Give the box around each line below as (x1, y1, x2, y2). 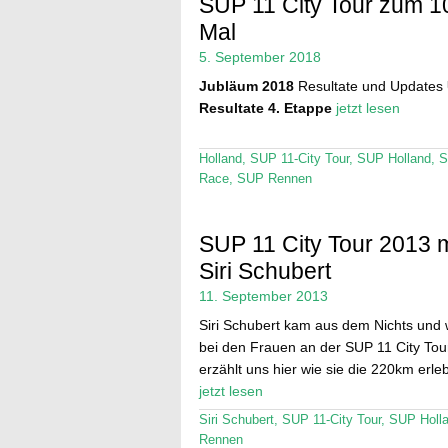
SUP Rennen (236, 171, 312, 186)
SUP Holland (356, 151, 431, 166)
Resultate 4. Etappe (198, 99, 332, 116)
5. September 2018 (198, 48, 321, 65)
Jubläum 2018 (198, 77, 294, 94)
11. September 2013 (198, 288, 328, 305)
